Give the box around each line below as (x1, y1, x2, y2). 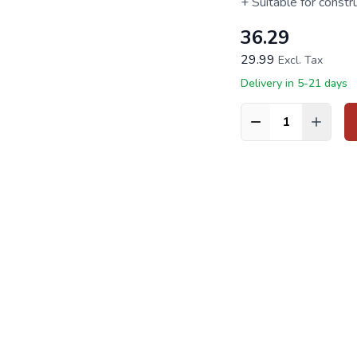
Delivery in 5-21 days (240, 76, 347, 91)
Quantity (240, 121, 288, 139)
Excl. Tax (277, 53, 323, 68)
